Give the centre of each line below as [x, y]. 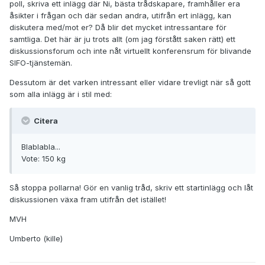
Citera [45, 121]
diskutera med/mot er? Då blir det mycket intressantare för [118, 28]
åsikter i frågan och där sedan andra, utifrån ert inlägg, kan [120, 16]
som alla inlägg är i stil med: [61, 94]
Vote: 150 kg [43, 159]
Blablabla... [41, 147]
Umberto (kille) [36, 239]
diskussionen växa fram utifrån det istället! [88, 200]
